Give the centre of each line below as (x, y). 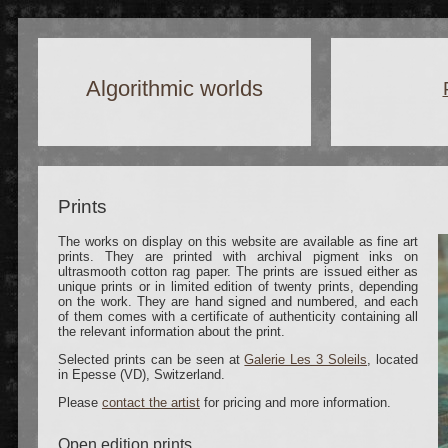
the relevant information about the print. (171, 331)
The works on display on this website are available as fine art (238, 241)
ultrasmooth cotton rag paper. (147, 271)
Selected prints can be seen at (151, 359)
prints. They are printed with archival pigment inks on (238, 256)
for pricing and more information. (295, 402)
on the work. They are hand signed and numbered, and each (238, 301)
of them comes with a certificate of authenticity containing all (238, 316)
